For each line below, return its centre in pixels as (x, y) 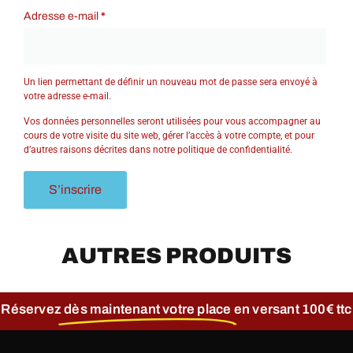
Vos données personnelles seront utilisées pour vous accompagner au (173, 122)
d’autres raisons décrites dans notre (101, 150)
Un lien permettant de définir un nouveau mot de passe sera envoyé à (171, 82)
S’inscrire (76, 190)
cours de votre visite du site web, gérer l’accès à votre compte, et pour (169, 136)
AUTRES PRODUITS (176, 255)
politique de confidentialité (234, 150)
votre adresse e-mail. (68, 96)
